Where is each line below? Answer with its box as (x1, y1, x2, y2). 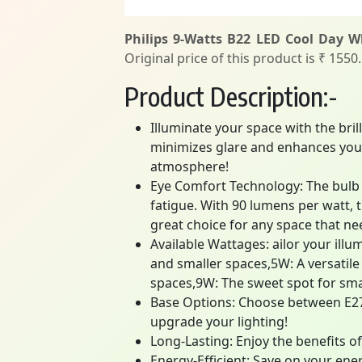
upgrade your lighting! (150, 313, 288, 330)
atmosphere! (150, 158, 229, 175)
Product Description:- (124, 80, 338, 112)
